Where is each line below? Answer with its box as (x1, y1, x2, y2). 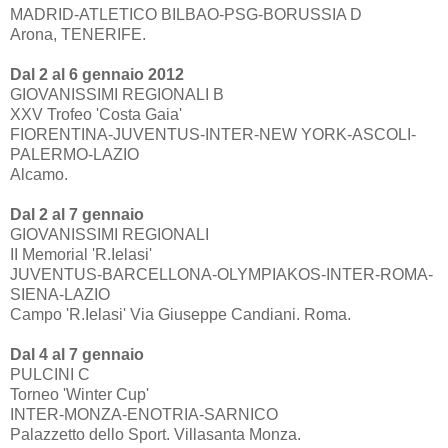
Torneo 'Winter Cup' (10, 385, 149, 403)
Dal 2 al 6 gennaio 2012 (10, 65, 184, 83)
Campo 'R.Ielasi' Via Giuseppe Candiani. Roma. (10, 305, 351, 323)
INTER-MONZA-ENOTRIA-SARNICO (10, 405, 278, 423)
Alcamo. (10, 165, 68, 183)
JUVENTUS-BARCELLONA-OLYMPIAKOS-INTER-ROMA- (10, 265, 433, 283)
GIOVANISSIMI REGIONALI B (10, 85, 224, 103)
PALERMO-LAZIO (10, 145, 139, 163)
